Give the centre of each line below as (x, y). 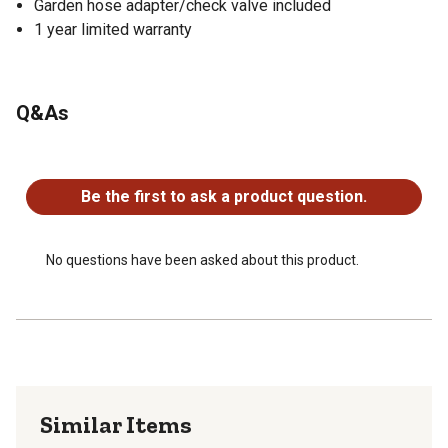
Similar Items (116, 424)
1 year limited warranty (113, 29)
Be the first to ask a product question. (224, 196)
